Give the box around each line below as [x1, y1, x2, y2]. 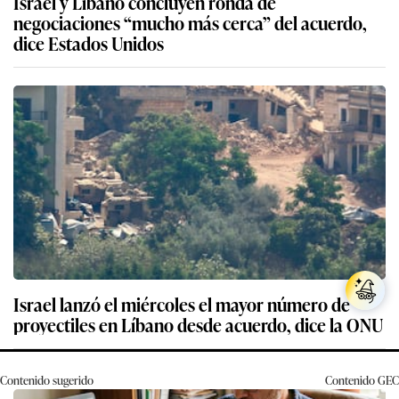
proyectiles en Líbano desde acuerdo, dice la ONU [13, 311, 383, 338]
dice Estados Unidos [13, 29, 164, 57]
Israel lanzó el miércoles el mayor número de [13, 290, 350, 318]
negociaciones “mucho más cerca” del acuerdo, [13, 9, 367, 37]
